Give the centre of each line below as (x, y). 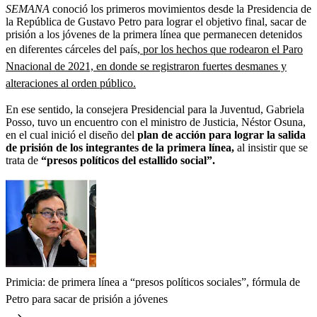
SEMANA (29, 8)
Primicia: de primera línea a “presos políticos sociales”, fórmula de (153, 282)
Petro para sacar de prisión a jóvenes (87, 299)
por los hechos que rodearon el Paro (221, 49)
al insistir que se (272, 147)
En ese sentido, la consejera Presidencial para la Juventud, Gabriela (155, 109)
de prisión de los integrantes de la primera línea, (121, 147)
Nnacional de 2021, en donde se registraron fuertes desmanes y (146, 66)
